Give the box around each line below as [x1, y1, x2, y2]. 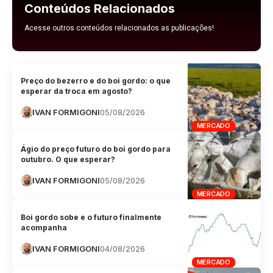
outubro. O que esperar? [21, 155, 116, 165]
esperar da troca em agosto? [21, 87, 133, 96]
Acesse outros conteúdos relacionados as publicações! [24, 23, 214, 32]
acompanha [21, 222, 68, 232]
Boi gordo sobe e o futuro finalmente [21, 212, 162, 222]
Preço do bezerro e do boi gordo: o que [21, 76, 171, 86]
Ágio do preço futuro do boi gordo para [21, 144, 171, 154]
